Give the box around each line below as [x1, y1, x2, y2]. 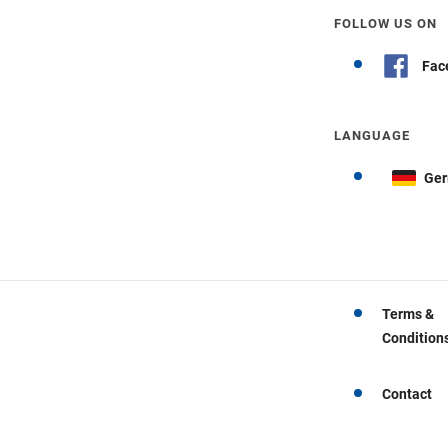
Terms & [382, 305, 434, 322]
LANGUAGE [334, 128, 410, 144]
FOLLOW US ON [334, 16, 437, 32]
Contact [382, 385, 432, 402]
